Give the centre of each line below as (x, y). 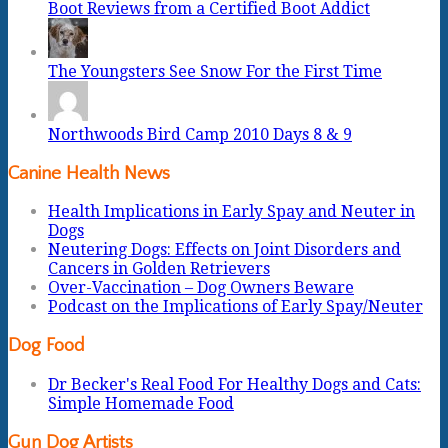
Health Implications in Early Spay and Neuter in (231, 212)
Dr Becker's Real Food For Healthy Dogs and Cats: (234, 384)
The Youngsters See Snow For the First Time (215, 71)
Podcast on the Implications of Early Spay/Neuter (235, 307)
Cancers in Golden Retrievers (159, 269)
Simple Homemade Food (141, 403)
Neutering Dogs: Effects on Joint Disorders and (224, 250)
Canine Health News (89, 173)
